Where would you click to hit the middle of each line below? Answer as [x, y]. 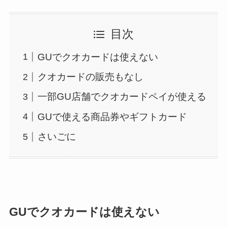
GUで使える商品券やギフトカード [112, 117]
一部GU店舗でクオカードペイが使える [122, 97]
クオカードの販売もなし [91, 77]
